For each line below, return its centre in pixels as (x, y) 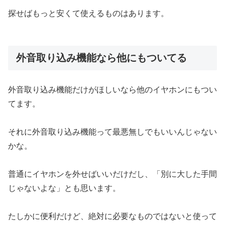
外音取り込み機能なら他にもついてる (101, 58)
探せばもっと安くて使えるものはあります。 (88, 13)
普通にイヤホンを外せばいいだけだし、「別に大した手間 (113, 174)
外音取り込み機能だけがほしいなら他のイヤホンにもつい (113, 90)
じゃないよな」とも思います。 (64, 188)
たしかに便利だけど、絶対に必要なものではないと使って (113, 216)
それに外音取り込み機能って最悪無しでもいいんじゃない (113, 132)
